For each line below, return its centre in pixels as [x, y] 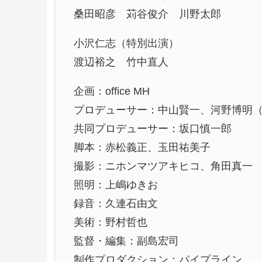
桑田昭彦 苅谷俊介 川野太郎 [147, 14]
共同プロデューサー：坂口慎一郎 [152, 128]
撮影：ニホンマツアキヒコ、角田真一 [163, 166]
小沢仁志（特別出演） [126, 43]
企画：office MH [111, 91]
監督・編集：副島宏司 [126, 241]
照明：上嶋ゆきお [116, 185]
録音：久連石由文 [116, 203]
